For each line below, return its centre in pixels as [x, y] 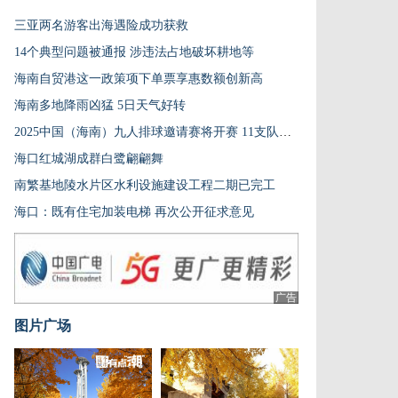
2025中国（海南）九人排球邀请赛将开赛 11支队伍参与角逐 [285, 132]
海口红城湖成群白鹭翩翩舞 [89, 159]
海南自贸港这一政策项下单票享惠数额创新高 [139, 79]
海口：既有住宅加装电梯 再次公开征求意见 [134, 212]
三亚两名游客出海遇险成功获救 [101, 25]
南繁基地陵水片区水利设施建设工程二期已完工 [145, 185]
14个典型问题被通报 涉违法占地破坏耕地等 [134, 52]
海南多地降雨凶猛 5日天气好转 [100, 105]
